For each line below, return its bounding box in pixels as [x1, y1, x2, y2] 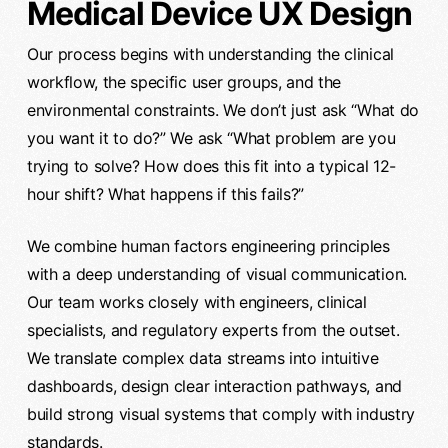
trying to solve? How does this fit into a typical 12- [26, 155, 396, 176]
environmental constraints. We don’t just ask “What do [26, 99, 419, 120]
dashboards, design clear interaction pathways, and [26, 375, 402, 396]
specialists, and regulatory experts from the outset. [26, 319, 400, 340]
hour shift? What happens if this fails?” [26, 183, 305, 204]
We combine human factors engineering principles [26, 235, 390, 256]
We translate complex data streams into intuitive [26, 347, 379, 368]
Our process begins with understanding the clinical [26, 43, 394, 64]
